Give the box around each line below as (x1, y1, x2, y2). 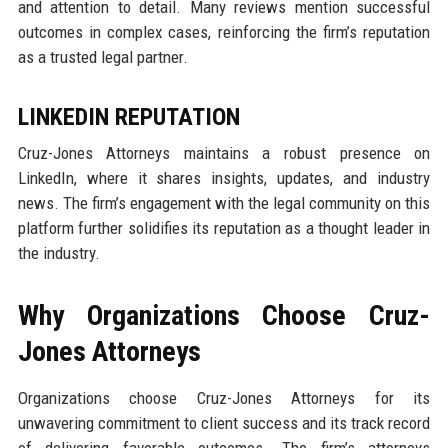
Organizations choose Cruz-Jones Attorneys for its (17, 388, 431, 409)
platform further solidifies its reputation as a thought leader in (17, 218, 431, 239)
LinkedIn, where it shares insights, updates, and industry (17, 168, 431, 189)
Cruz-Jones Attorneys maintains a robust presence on (17, 143, 431, 164)
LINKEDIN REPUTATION (17, 103, 240, 132)
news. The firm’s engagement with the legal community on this (17, 193, 431, 214)
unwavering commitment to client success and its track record (17, 413, 431, 434)
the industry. (17, 243, 100, 264)
